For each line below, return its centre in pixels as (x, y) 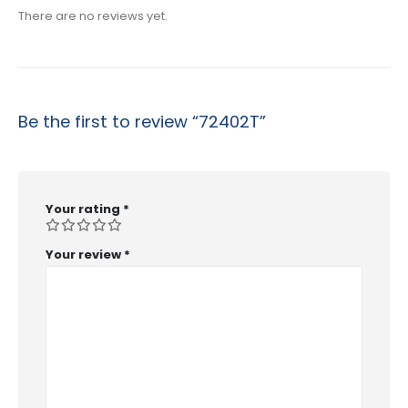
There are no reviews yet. (93, 15)
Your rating (84, 209)
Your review (85, 255)
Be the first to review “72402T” (142, 121)
